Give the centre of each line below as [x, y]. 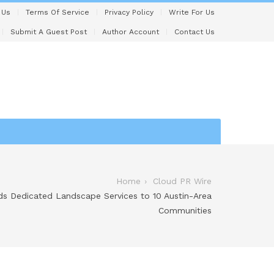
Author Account [131, 32]
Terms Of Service [57, 12]
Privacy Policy [129, 12]
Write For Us [192, 12]
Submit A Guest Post [49, 32]
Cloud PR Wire [182, 181]
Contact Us [194, 32]
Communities [185, 210]
